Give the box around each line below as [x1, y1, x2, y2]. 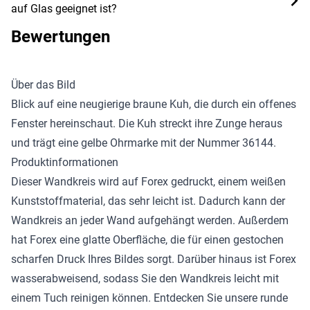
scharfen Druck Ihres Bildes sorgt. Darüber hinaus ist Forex [11, 252, 296, 266]
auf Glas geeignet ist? [11, 1, 117, 15]
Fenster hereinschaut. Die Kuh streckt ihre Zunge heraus [11, 116, 282, 130]
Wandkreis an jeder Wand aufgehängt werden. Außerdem [11, 213, 289, 227]
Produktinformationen [11, 155, 118, 169]
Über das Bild [11, 77, 75, 91]
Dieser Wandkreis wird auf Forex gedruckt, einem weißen [11, 174, 286, 188]
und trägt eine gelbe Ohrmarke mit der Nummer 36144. [11, 136, 276, 149]
